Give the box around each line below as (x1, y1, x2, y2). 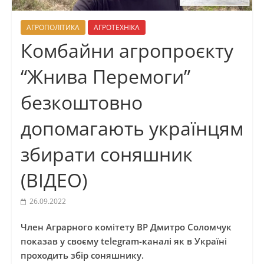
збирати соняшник (20, 141, 193, 167)
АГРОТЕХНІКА (93, 22, 140, 33)
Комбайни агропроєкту (20, 38, 233, 64)
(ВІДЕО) (20, 167, 87, 193)
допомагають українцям (20, 115, 243, 141)
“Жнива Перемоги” (20, 64, 190, 90)
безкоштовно (20, 90, 143, 115)
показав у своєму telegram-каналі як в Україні (20, 235, 227, 247)
